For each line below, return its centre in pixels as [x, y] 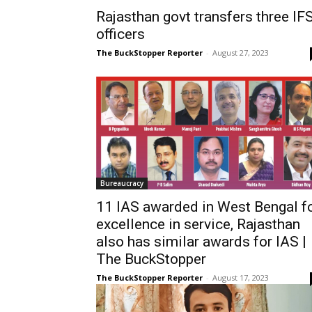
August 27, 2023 [241, 52]
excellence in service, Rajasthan [198, 224]
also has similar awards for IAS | [201, 241]
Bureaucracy [122, 183]
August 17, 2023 [241, 277]
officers [120, 34]
